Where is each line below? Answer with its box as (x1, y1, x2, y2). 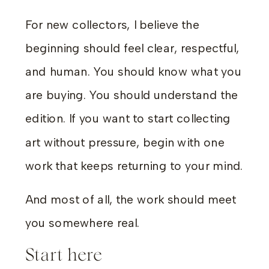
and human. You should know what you (25, 64, 241, 79)
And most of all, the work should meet (25, 192, 237, 207)
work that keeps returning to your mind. (25, 159, 243, 173)
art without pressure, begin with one (25, 134, 225, 150)
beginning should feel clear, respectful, (25, 41, 240, 55)
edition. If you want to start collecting (25, 111, 231, 126)
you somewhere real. (25, 216, 140, 231)
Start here (25, 247, 103, 264)
